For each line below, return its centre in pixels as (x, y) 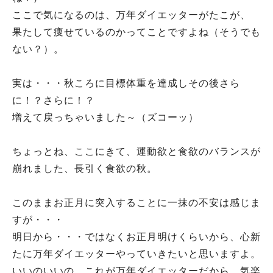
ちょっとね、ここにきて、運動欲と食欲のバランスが (136, 151)
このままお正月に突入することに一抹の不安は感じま (136, 203)
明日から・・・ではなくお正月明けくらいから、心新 (136, 237)
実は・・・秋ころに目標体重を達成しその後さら (126, 83)
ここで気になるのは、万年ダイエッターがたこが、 (131, 15)
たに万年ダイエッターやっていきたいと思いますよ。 (136, 254)
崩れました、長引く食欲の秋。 (85, 168)
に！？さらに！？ (54, 100)
